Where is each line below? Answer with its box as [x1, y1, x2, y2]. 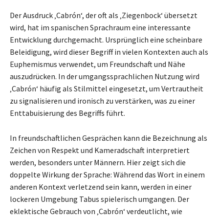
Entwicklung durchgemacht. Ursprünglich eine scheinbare [10, 34, 202, 44]
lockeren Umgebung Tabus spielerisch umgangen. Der [10, 194, 189, 204]
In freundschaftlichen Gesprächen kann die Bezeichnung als [10, 132, 207, 143]
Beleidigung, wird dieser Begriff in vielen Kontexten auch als [10, 46, 208, 57]
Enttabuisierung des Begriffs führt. [10, 108, 125, 118]
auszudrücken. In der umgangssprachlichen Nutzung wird [10, 71, 199, 81]
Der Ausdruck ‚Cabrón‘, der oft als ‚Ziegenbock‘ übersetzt [10, 10, 197, 20]
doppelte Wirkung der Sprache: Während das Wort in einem [10, 169, 205, 179]
